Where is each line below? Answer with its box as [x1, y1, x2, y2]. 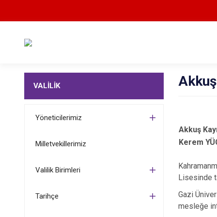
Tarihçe [35, 192, 59, 201]
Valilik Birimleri [35, 166, 80, 174]
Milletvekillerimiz [35, 139, 86, 148]
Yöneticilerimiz [35, 113, 82, 122]
